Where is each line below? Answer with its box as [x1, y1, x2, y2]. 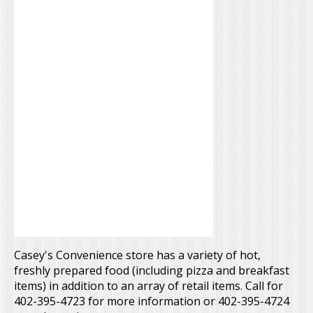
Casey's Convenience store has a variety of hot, [14, 247, 261, 263]
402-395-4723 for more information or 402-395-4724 [14, 293, 289, 309]
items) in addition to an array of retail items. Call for [14, 277, 283, 293]
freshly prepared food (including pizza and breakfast [14, 262, 289, 278]
